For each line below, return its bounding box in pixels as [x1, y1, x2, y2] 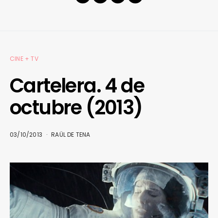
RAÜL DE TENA [51, 130, 91, 139]
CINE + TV [10, 54, 38, 63]
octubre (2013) [10, 94, 143, 122]
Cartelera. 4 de [10, 72, 144, 100]
